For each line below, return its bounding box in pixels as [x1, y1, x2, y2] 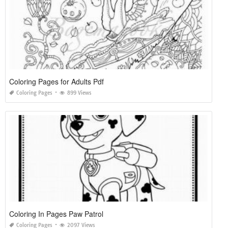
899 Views [67, 89, 92, 96]
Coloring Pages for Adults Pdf [9, 76, 104, 87]
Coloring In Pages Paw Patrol [9, 208, 103, 219]
